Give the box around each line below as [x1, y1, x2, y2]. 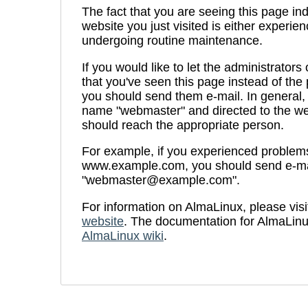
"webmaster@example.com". [82, 173, 240, 188]
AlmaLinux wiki [82, 228, 164, 243]
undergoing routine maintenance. [82, 34, 263, 48]
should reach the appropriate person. [82, 118, 284, 132]
